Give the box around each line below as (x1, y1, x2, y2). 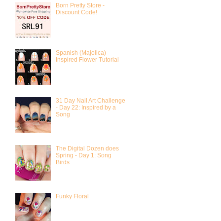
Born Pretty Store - (55, 1, 105, 9)
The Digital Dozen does (55, 145, 119, 152)
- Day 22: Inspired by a (55, 104, 116, 111)
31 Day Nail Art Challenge (55, 97, 125, 105)
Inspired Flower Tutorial (55, 56, 119, 64)
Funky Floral (55, 192, 89, 200)
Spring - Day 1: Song (55, 152, 111, 159)
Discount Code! (55, 8, 97, 16)
